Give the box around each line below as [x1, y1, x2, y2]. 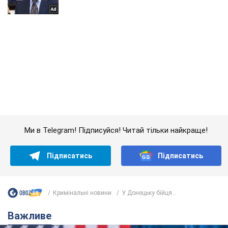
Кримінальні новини [53, 88, 111, 96]
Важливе [14, 108, 51, 121]
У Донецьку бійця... [122, 88, 177, 96]
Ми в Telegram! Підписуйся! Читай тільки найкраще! [24, 24, 208, 34]
